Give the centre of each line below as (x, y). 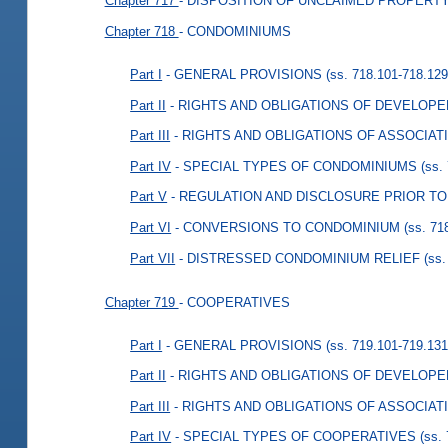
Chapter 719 (141, 302)
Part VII (153, 258)
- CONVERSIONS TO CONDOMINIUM (288, 228)
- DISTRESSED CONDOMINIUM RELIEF (300, 258)
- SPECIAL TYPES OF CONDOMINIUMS (296, 166)
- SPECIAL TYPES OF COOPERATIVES (296, 437)
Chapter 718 (141, 31)
